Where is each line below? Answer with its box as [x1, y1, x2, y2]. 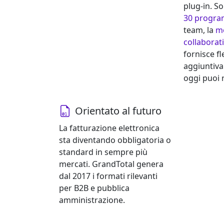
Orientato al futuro [75, 104, 161, 118]
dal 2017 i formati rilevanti [59, 170, 157, 182]
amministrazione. [59, 194, 125, 206]
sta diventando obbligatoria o [59, 134, 171, 146]
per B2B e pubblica [59, 182, 129, 194]
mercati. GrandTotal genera [59, 158, 163, 170]
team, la [183, 24, 215, 36]
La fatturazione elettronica [59, 122, 159, 134]
